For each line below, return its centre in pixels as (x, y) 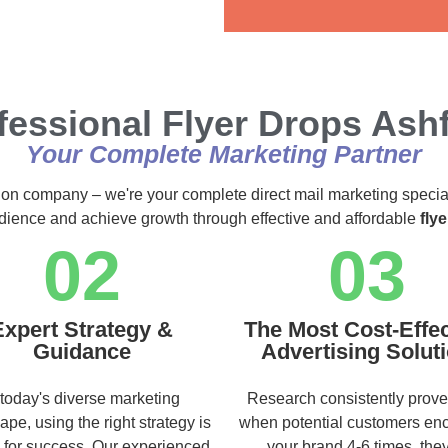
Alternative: (307, 15)
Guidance (81, 351)
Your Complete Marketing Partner (224, 153)
